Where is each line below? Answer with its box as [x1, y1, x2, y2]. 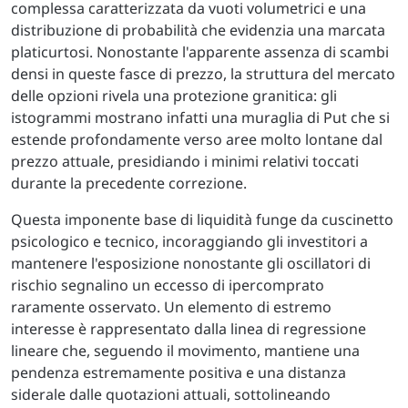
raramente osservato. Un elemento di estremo [11, 297, 331, 317]
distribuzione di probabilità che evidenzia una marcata [11, 20, 385, 40]
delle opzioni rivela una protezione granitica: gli [11, 86, 337, 106]
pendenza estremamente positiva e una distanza [11, 362, 346, 382]
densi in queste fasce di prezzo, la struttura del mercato [11, 64, 395, 84]
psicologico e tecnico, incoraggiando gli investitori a [11, 231, 368, 251]
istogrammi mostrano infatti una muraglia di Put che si [11, 107, 390, 127]
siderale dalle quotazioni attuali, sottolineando [11, 384, 331, 404]
